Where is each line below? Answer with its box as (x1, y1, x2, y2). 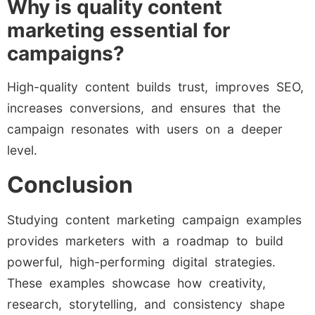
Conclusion (7, 170, 133, 198)
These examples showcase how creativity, (7, 275, 266, 290)
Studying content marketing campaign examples (7, 212, 302, 227)
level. (7, 143, 37, 158)
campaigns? (7, 41, 124, 66)
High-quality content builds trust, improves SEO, (7, 79, 304, 95)
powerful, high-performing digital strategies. (7, 254, 276, 269)
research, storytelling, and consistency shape (7, 296, 285, 311)
